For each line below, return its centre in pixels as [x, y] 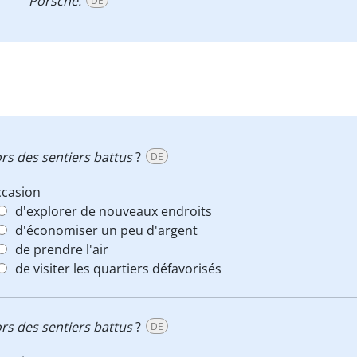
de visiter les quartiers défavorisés [118, 269]
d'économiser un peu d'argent [106, 230]
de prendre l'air [62, 249]
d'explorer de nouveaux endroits [114, 211]
